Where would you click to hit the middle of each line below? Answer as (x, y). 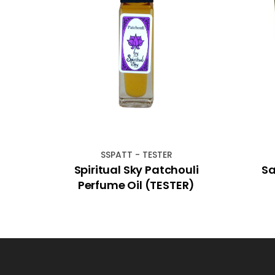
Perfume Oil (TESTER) (136, 185)
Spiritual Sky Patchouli (136, 169)
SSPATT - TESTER (136, 154)
